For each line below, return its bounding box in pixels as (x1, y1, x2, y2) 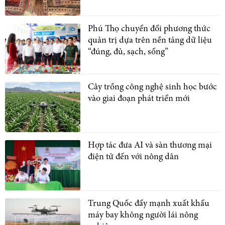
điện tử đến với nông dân (88, 152, 179, 162)
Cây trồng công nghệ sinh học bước (88, 82, 217, 92)
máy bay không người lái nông (88, 210, 198, 220)
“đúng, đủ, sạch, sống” (88, 47, 168, 57)
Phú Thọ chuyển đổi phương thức (88, 24, 210, 34)
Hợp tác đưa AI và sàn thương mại (88, 141, 212, 150)
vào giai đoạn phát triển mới (88, 94, 190, 103)
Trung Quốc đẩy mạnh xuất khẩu (88, 199, 209, 208)
